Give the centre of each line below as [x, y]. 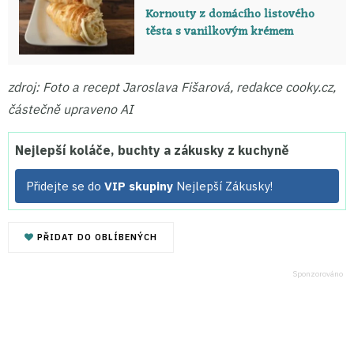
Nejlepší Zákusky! [223, 186]
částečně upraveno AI [70, 109]
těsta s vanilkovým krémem [219, 32]
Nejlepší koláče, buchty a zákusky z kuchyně [152, 151]
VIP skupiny [139, 186]
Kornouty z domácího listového [230, 14]
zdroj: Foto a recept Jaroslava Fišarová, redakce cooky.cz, [172, 87]
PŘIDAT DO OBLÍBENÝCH [96, 237]
